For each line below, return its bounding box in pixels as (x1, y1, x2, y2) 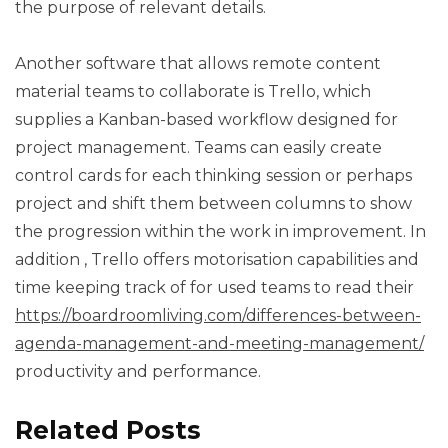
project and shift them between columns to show (15, 194, 412, 213)
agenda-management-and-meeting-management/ (15, 334, 424, 353)
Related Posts (15, 415, 201, 445)
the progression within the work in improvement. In (15, 222, 426, 241)
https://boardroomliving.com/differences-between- (15, 306, 421, 325)
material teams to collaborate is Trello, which (15, 82, 371, 101)
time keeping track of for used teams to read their (15, 278, 414, 297)
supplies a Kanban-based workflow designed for (15, 110, 398, 129)
